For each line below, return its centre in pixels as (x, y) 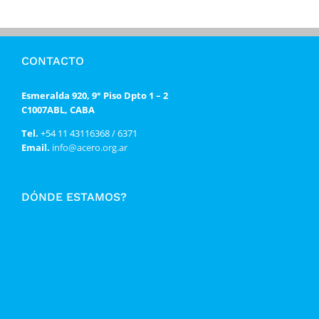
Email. (36, 147)
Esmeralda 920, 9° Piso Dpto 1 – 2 (95, 95)
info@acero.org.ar (89, 147)
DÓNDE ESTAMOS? (74, 197)
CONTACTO (53, 61)
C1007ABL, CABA (58, 109)
